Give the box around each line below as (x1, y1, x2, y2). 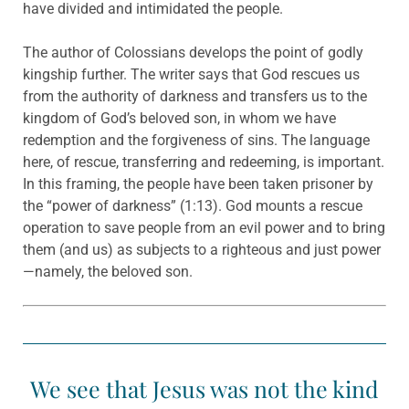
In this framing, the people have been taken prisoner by (23, 175, 373, 194)
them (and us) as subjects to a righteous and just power (23, 241, 381, 259)
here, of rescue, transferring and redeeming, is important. (23, 153, 384, 172)
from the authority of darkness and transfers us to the (23, 88, 367, 106)
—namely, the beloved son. (23, 263, 193, 281)
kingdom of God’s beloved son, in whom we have (23, 110, 336, 128)
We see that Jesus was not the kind (30, 373, 379, 404)
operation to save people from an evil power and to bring (23, 219, 385, 237)
